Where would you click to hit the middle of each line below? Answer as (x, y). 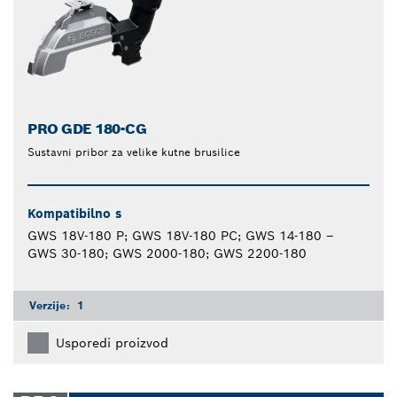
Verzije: (51, 306)
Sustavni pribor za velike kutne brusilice (134, 152)
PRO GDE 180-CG (87, 129)
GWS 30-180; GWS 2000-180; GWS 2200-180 (167, 254)
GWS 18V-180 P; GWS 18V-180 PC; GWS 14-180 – (181, 236)
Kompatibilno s (74, 214)
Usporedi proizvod (112, 343)
